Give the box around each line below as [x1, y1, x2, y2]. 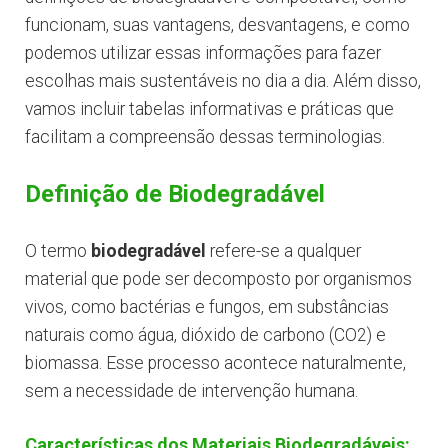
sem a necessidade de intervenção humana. [25, 381, 358, 402]
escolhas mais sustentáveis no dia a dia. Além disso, [25, 71, 421, 92]
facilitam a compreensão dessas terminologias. [25, 127, 385, 148]
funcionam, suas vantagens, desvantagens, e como [25, 15, 410, 36]
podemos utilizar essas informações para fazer [25, 43, 381, 64]
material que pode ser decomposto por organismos [25, 269, 412, 290]
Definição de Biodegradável [25, 180, 325, 209]
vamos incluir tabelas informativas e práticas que [25, 99, 394, 120]
